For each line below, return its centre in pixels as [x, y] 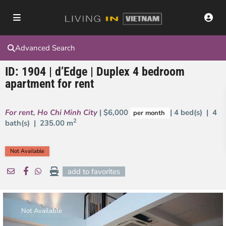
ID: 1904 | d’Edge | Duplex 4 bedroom [95, 72]
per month [150, 113]
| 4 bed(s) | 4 [193, 112]
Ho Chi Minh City [67, 112]
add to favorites [94, 172]
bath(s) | [22, 123]
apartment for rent [49, 84]
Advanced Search [45, 48]
